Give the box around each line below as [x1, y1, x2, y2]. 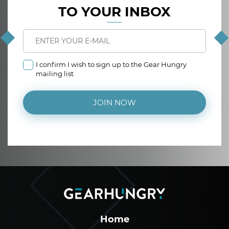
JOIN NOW [93, 98, 136, 108]
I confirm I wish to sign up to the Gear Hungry [36, 60, 187, 69]
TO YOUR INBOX [58, 4, 171, 20]
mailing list [36, 70, 74, 78]
